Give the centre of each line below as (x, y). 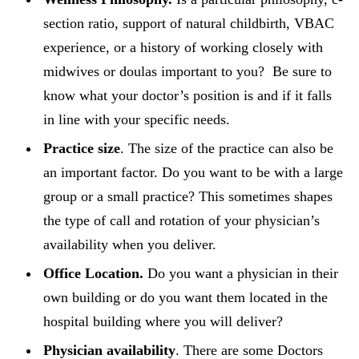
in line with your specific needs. (137, 119)
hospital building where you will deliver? (163, 321)
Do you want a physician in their (241, 273)
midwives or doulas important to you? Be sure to (188, 71)
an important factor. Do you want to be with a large (193, 172)
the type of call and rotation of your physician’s (182, 220)
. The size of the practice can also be (227, 148)
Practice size (82, 148)
